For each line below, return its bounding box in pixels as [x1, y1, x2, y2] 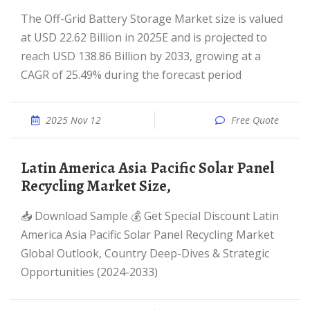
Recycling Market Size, [21, 176, 171, 197]
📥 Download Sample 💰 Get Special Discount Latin [21, 208, 32, 224]
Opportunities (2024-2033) [21, 264, 158, 280]
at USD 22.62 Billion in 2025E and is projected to [21, 30, 267, 45]
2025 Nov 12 [46, 113, 101, 127]
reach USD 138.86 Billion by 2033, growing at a [21, 48, 261, 64]
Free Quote [231, 113, 279, 127]
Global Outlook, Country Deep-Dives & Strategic [21, 246, 269, 261]
